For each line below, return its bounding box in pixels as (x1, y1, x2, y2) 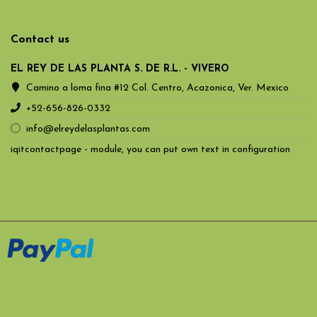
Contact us (11, 33, 69, 45)
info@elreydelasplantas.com (26, 124, 151, 135)
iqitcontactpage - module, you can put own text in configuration (11, 144, 290, 155)
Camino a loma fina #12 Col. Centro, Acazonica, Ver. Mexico (26, 82, 289, 93)
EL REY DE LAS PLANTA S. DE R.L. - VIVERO (11, 64, 229, 75)
